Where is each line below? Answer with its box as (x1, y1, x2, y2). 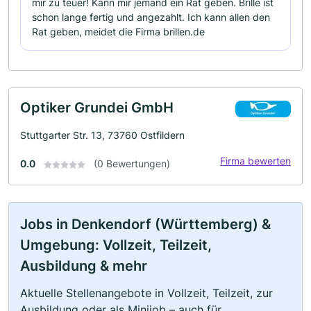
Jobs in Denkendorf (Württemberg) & (20, 216, 271, 233)
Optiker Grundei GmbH (20, 99, 174, 116)
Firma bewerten (220, 155, 291, 167)
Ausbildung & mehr (20, 258, 147, 274)
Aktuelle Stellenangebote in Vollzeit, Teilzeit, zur (20, 286, 273, 300)
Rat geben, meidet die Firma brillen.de (32, 26, 205, 37)
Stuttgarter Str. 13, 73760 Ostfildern (20, 129, 185, 141)
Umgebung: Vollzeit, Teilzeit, (20, 237, 212, 253)
